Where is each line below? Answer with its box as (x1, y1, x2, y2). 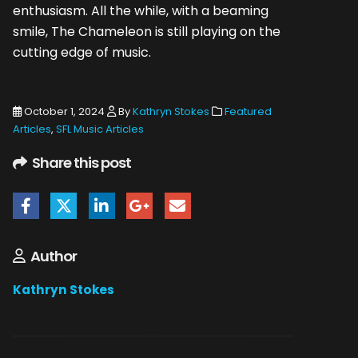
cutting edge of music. (13, 43, 151, 62)
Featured (225, 104, 272, 120)
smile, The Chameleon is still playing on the (13, 22, 280, 42)
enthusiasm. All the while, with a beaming (13, 2, 268, 21)
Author (30, 245, 77, 266)
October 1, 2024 (22, 104, 105, 120)
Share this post (32, 153, 131, 173)
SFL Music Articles (56, 121, 144, 137)
